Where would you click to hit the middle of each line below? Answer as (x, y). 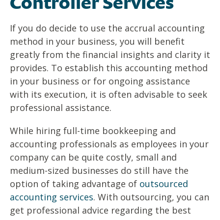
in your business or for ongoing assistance (100, 81)
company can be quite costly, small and (93, 157)
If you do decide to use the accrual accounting (107, 28)
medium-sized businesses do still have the (99, 171)
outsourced (164, 184)
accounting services (52, 197)
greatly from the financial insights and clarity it (110, 55)
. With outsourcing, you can (151, 197)
